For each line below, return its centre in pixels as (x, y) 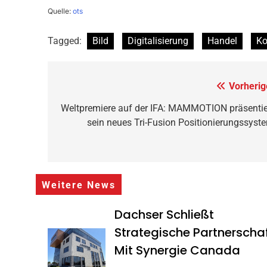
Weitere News (78, 186)
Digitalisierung (158, 41)
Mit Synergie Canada (178, 251)
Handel (222, 41)
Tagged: (66, 41)
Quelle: (60, 11)
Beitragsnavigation (134, 89)
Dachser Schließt (164, 215)
